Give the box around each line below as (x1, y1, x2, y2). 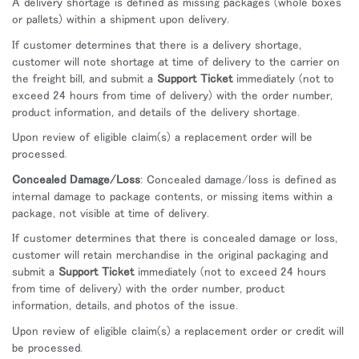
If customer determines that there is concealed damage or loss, (12, 232, 337, 244)
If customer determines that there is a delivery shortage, (12, 38, 301, 50)
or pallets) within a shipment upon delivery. (12, 13, 229, 25)
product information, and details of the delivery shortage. (12, 105, 300, 118)
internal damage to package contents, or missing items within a (12, 189, 333, 202)
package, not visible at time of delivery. (12, 206, 209, 219)
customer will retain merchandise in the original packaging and (12, 248, 328, 260)
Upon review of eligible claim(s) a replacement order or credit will (12, 324, 344, 337)
